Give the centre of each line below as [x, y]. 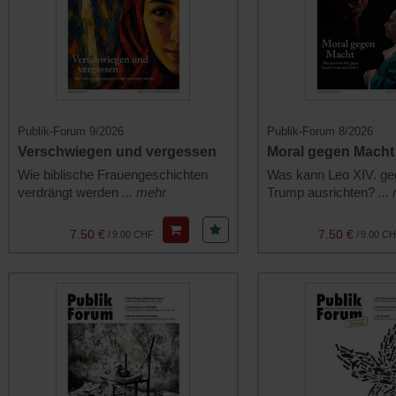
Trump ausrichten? [322, 193]
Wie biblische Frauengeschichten [113, 175]
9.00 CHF [133, 235]
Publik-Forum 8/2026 [320, 132]
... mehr [144, 193]
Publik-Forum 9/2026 [71, 132]
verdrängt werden [70, 193]
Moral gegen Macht [330, 152]
